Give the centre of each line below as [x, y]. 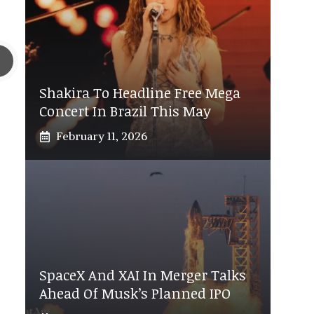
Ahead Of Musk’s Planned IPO [135, 293]
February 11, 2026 [102, 136]
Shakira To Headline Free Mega [140, 93]
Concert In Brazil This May [125, 111]
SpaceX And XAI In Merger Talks [143, 275]
